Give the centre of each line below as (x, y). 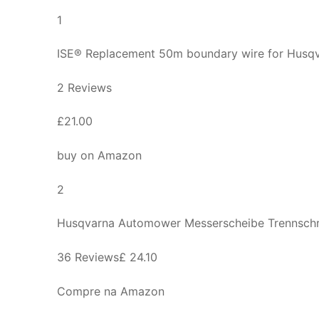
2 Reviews (84, 87)
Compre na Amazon (111, 291)
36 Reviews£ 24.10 (107, 257)
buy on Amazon (99, 156)
